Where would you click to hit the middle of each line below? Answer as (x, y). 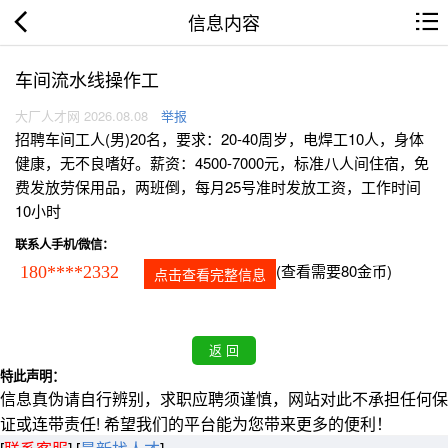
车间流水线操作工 (87, 79)
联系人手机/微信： (64, 244)
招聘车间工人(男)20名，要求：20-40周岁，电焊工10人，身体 (219, 139)
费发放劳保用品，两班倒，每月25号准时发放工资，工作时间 (218, 187)
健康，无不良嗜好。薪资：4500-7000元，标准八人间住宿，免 (222, 163)
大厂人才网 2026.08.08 (81, 116)
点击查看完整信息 (210, 274)
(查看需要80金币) (334, 271)
